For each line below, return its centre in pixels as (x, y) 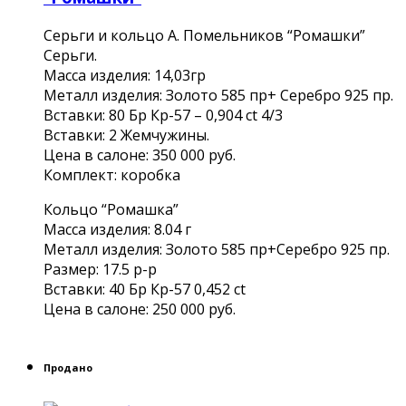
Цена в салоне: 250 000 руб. (140, 309)
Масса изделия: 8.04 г (117, 229)
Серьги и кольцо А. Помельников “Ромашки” (204, 35)
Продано (68, 367)
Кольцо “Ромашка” (111, 209)
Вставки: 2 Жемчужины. (126, 135)
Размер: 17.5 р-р (100, 269)
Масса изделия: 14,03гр (125, 75)
